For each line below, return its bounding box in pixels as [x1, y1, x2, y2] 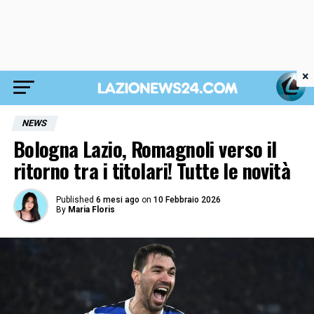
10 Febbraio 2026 [153, 195, 221, 205]
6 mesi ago [95, 195, 139, 205]
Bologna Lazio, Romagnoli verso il [13, 134, 277, 163]
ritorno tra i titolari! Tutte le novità [13, 156, 291, 185]
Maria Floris [67, 205, 115, 214]
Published [55, 195, 94, 205]
